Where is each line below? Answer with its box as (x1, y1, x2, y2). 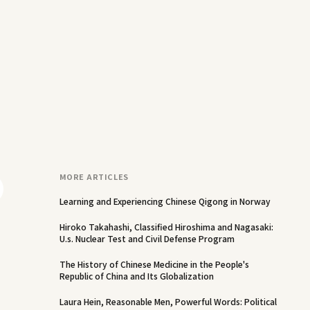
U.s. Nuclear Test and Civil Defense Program (59, 232, 235, 244)
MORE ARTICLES (59, 171, 129, 182)
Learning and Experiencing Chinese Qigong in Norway (59, 195, 271, 207)
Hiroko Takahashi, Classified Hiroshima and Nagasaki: (59, 221, 273, 232)
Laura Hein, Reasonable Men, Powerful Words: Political (59, 295, 277, 307)
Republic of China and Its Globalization (59, 270, 214, 282)
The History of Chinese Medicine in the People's (59, 258, 249, 270)
